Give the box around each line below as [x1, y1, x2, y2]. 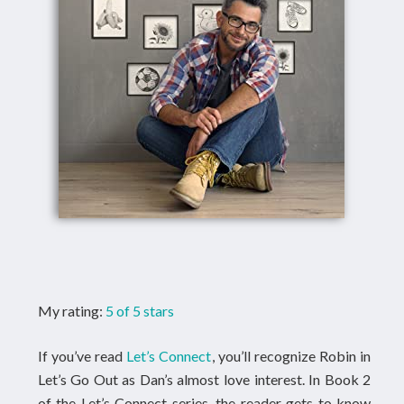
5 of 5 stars [105, 302, 174, 319]
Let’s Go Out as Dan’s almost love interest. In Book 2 [37, 371, 372, 388]
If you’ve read [37, 347, 127, 364]
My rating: [37, 302, 106, 319]
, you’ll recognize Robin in [211, 347, 372, 364]
